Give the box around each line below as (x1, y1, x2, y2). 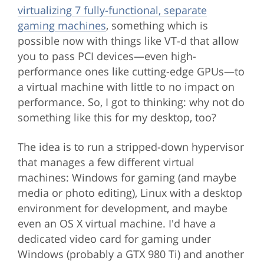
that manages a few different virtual (17, 154, 194, 169)
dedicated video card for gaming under (17, 231, 211, 246)
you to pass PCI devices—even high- (17, 49, 196, 64)
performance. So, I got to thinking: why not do (17, 95, 245, 110)
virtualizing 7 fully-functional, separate (17, 3, 207, 18)
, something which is (105, 18, 208, 33)
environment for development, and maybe (17, 200, 227, 215)
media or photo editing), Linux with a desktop (17, 185, 242, 200)
